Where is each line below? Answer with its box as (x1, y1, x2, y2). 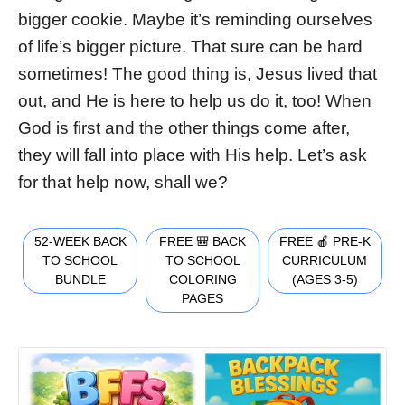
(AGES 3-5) (291, 271, 358, 287)
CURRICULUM (282, 252, 368, 268)
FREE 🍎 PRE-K (278, 233, 371, 249)
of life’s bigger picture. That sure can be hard (18, 36, 363, 56)
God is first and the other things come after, (18, 118, 350, 137)
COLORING (168, 271, 237, 287)
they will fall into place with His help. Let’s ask (18, 145, 367, 165)
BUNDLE (54, 271, 106, 287)
